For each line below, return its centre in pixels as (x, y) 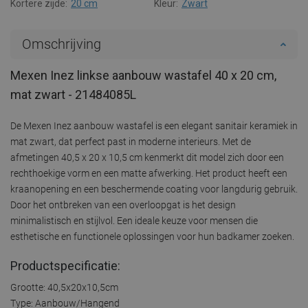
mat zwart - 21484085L (73, 94)
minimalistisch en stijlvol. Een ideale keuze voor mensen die (134, 220)
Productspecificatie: (65, 265)
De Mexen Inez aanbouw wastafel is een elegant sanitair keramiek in (154, 125)
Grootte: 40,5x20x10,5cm (64, 287)
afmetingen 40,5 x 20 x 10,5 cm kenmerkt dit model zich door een (147, 157)
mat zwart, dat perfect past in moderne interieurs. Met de (131, 141)
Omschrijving (62, 44)
